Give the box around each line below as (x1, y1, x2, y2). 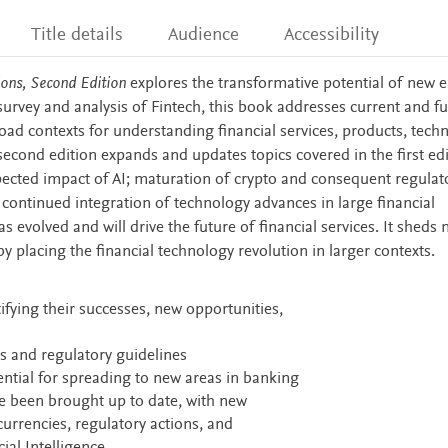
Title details (30, 26, 123, 45)
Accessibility (284, 26, 380, 45)
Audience (168, 26, 240, 45)
